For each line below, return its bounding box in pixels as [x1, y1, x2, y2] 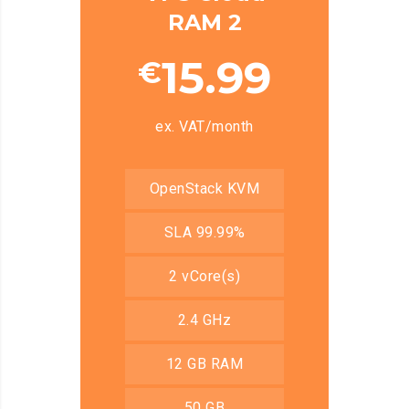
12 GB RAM [165, 354, 244, 372]
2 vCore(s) [169, 267, 240, 285]
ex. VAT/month [155, 117, 254, 135]
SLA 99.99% [163, 223, 246, 241]
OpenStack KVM [149, 179, 260, 197]
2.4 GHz [177, 310, 232, 329]
